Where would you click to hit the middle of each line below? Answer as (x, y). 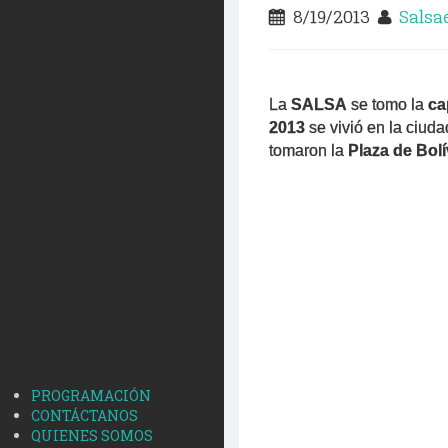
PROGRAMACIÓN (91, 395)
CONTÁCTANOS (84, 415)
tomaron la (308, 150)
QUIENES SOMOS (92, 435)
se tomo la (387, 104)
